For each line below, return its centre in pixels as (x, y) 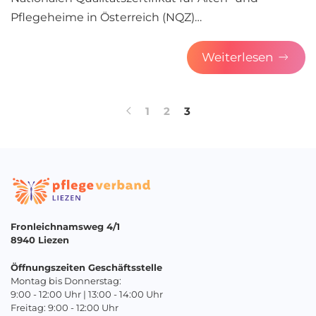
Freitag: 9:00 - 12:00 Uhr (65, 308)
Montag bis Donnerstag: (66, 281)
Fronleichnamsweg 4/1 (65, 227)
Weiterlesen (237, 57)
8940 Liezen (40, 240)
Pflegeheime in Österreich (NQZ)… (106, 17)
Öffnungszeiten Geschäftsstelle (86, 268)
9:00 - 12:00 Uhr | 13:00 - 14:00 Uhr (87, 294)
